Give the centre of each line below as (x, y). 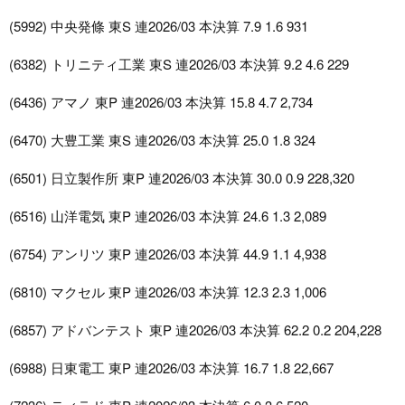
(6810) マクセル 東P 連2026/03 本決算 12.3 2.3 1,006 (168, 292)
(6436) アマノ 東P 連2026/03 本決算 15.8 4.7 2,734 (161, 102)
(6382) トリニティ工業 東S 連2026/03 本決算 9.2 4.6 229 (179, 64)
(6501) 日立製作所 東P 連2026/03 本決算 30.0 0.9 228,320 (182, 178)
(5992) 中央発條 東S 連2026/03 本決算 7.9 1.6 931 (159, 26)
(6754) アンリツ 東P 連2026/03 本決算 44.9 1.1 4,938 (168, 254)
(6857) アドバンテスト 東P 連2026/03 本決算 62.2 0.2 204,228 (195, 330)
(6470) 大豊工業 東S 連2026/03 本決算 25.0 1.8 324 (162, 140)
